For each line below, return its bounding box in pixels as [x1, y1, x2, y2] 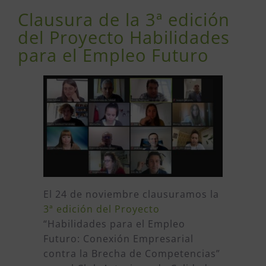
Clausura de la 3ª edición [18, 8, 230, 31]
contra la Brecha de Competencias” [43, 247, 220, 261]
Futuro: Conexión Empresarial [43, 232, 194, 246]
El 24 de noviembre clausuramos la [43, 188, 219, 201]
